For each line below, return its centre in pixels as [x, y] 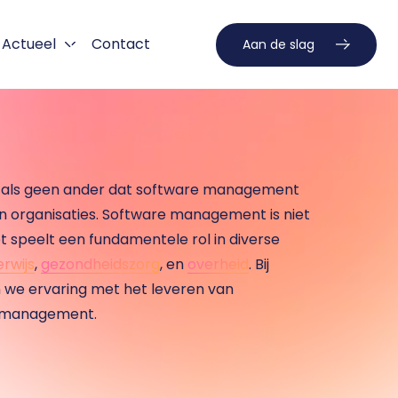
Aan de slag [279, 44]
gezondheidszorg [100, 264]
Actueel [29, 44]
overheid [218, 264]
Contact [121, 44]
